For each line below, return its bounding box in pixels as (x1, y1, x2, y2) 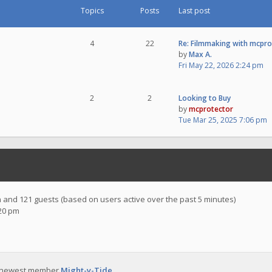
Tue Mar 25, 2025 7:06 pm (178, 115, 267, 125)
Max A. (189, 49, 212, 59)
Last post (178, 5, 210, 16)
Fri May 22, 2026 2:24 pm (178, 60, 263, 70)
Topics (80, 5, 104, 16)
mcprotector (189, 104, 233, 114)
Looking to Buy (178, 93, 231, 103)
